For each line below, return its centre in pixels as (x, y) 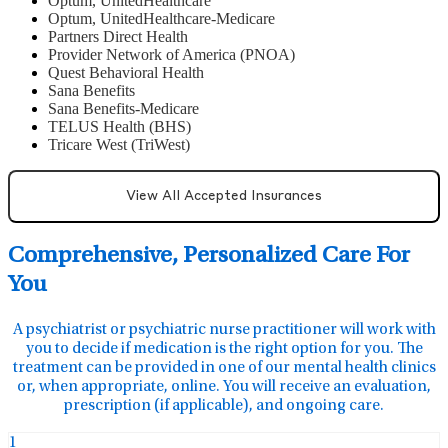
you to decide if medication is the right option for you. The (224, 349)
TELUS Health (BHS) (119, 127)
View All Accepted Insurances (224, 197)
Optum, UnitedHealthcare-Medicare (161, 19)
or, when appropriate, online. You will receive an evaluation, (224, 387)
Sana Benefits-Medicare (123, 109)
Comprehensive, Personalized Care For (209, 257)
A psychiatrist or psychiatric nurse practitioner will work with (224, 330)
